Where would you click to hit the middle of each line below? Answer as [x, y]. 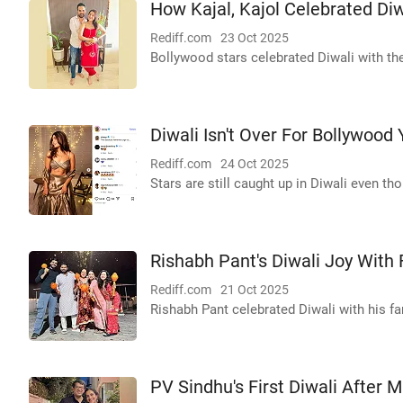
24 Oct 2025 [255, 164]
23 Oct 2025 [255, 38]
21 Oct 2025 [255, 290]
